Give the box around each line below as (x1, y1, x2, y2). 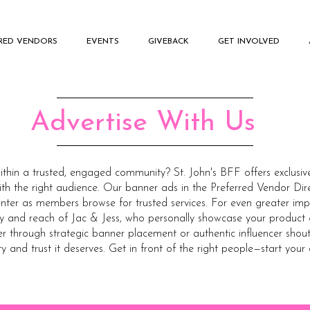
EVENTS (86, 37, 119, 46)
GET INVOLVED (218, 37, 280, 46)
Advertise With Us (30, 109, 255, 137)
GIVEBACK (148, 37, 189, 46)
